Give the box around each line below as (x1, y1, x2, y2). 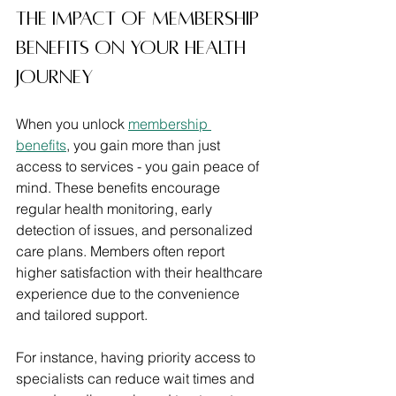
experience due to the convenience (16, 285, 243, 303)
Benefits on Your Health (16, 37, 251, 59)
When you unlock (16, 115, 128, 133)
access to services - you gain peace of (16, 157, 263, 176)
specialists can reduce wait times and (16, 369, 258, 388)
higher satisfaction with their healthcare (16, 263, 266, 282)
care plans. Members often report (16, 242, 228, 261)
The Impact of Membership (16, 8, 264, 30)
